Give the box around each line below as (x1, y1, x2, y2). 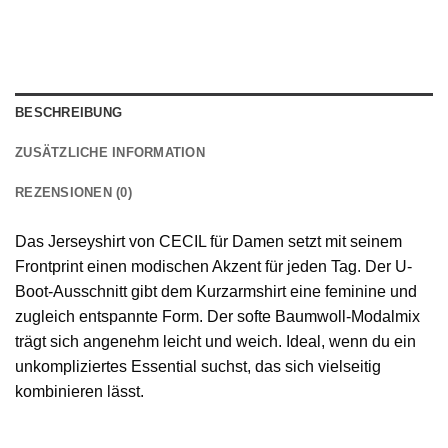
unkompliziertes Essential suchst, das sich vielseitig (15, 358, 381, 376)
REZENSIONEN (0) (15, 185, 132, 201)
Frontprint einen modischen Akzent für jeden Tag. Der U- (15, 258, 412, 276)
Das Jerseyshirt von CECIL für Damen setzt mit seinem (15, 233, 402, 251)
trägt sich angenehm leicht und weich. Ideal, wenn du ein (15, 333, 416, 351)
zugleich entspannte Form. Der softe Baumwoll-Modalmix (15, 308, 420, 326)
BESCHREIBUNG (15, 105, 123, 121)
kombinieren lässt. (15, 383, 144, 401)
